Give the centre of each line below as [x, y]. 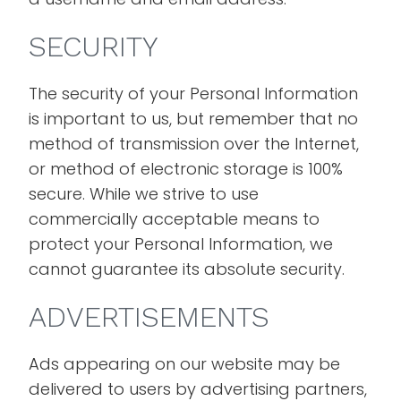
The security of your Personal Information [194, 94]
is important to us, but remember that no [194, 119]
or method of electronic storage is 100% [186, 169]
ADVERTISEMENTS [149, 317]
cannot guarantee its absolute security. [187, 269]
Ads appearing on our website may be [185, 364]
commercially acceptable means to [175, 219]
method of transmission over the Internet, [194, 144]
